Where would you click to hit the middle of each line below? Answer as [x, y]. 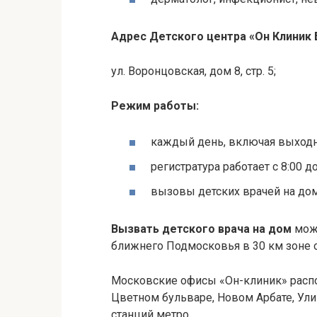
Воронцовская [166, 71]
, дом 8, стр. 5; [240, 71]
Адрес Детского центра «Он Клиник [213, 36]
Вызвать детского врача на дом [203, 229]
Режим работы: [155, 105]
